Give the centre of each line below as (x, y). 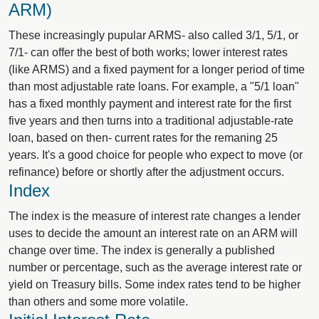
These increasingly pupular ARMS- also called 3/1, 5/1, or (153, 35)
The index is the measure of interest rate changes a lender (155, 216)
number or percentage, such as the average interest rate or (155, 267)
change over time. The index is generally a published (142, 250)
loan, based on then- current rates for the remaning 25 (143, 138)
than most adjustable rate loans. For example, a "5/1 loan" (154, 87)
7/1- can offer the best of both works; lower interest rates (148, 52)
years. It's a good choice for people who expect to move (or (156, 155)
